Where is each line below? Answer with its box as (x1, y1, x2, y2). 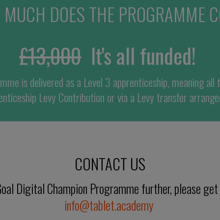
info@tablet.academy (64, 196, 153, 214)
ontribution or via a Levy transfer (63, 89, 187, 106)
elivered (34, 74, 66, 90)
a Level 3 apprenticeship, (74, 74, 172, 90)
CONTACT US (75, 152, 145, 175)
